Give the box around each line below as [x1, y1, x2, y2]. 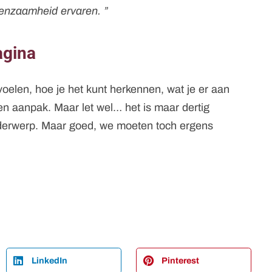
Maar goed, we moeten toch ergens [41, 119, 213, 132]
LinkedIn [31, 255, 67, 265]
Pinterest [161, 255, 199, 265]
